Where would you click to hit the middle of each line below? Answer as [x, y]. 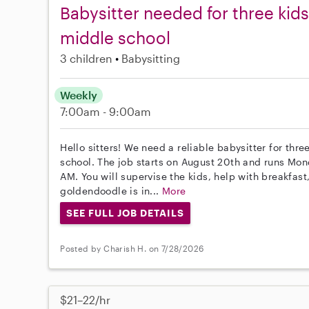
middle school [116, 37]
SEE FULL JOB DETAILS [125, 212]
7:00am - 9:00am [106, 111]
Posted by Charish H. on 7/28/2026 [132, 249]
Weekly [79, 94]
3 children [87, 58]
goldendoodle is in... [111, 190]
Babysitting [151, 58]
